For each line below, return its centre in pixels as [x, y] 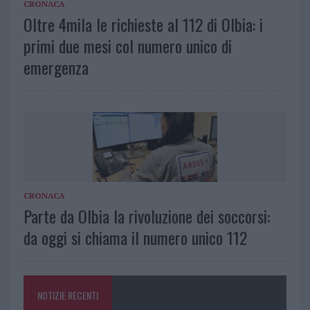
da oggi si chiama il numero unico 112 [135, 238]
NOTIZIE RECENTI [67, 295]
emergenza [56, 67]
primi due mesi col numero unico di [127, 46]
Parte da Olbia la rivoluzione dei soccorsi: [146, 216]
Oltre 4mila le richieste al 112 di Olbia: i [143, 25]
